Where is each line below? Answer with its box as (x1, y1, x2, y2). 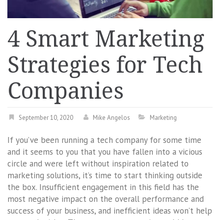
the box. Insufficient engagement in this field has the (7, 181, 199, 192)
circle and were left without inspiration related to (7, 158, 189, 169)
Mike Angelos (93, 113, 130, 122)
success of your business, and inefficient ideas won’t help (7, 205, 212, 216)
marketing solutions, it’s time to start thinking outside (7, 169, 202, 181)
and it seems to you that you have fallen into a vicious (7, 146, 202, 157)
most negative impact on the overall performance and (7, 193, 204, 204)
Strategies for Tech (7, 52, 203, 78)
